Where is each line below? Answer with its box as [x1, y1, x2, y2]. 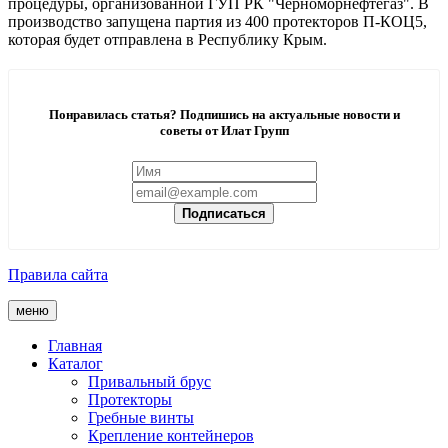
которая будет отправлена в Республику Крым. [8, 30, 327, 48]
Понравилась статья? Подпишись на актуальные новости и [48, 107, 400, 123]
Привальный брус [88, 373, 211, 391]
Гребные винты [88, 409, 194, 427]
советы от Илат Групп [159, 123, 289, 139]
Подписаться [182, 206, 266, 222]
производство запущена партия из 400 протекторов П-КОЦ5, [8, 12, 427, 30]
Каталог [48, 355, 103, 373]
